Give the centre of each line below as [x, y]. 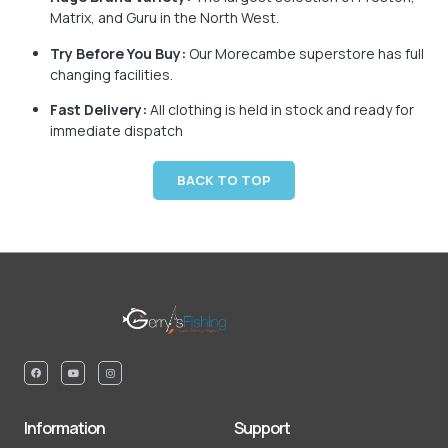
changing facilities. [111, 74]
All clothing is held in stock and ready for [280, 110]
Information [64, 427]
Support [262, 427]
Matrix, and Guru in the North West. [164, 18]
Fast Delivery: [98, 110]
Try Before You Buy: [118, 53]
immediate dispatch [116, 131]
